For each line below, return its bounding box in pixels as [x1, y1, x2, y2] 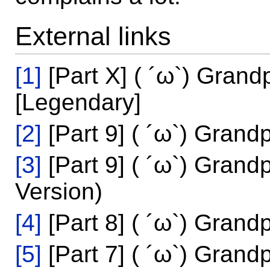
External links [15, 21, 171, 51]
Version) [15, 178, 102, 205]
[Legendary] [15, 89, 141, 116]
